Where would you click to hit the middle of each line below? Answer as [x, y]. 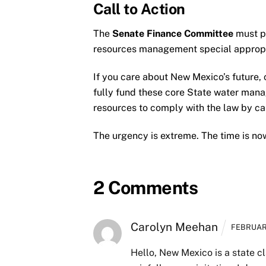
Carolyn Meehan [174, 227]
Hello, [143, 253]
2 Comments [145, 187]
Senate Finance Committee [172, 34]
